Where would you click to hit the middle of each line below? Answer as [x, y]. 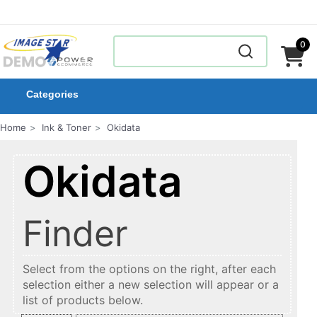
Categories [52, 94]
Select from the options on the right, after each [149, 269]
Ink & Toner [67, 127]
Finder [75, 234]
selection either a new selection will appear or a [151, 284]
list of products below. [83, 300]
